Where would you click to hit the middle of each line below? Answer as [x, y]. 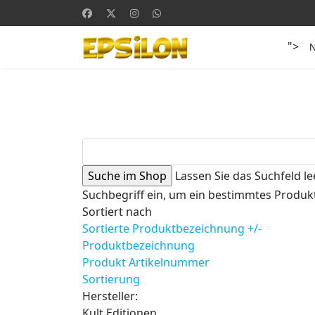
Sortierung [111, 279]
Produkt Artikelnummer [146, 262]
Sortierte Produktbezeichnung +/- [172, 229]
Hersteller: [110, 296]
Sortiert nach [117, 212]
